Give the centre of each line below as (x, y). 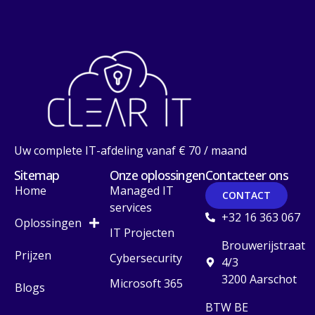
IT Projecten (142, 233)
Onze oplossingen (157, 175)
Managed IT (142, 191)
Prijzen (33, 256)
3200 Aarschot (259, 279)
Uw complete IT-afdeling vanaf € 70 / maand (130, 150)
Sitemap (37, 175)
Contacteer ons (247, 175)
